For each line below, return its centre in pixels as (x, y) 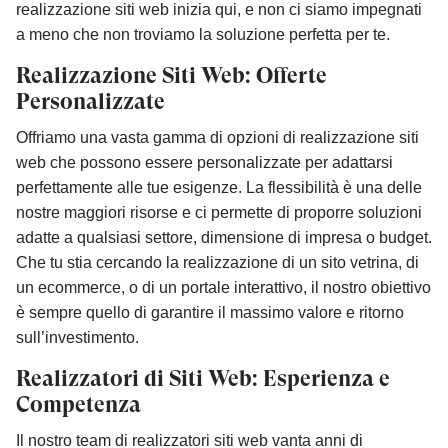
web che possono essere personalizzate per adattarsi (204, 162)
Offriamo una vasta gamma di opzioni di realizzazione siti (217, 137)
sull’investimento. (77, 337)
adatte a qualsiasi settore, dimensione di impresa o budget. (224, 237)
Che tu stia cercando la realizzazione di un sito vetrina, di (217, 262)
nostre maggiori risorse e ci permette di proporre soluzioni (219, 212)
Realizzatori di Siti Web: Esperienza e (203, 378)
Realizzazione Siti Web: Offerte (171, 75)
